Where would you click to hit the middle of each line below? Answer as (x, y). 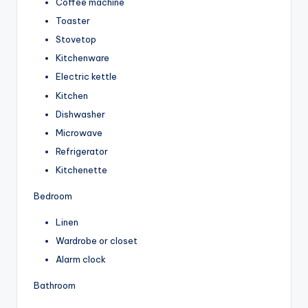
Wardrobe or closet (97, 241)
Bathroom (55, 286)
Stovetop (76, 40)
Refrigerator (82, 151)
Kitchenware (82, 58)
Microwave (79, 132)
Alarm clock (81, 260)
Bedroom (53, 196)
